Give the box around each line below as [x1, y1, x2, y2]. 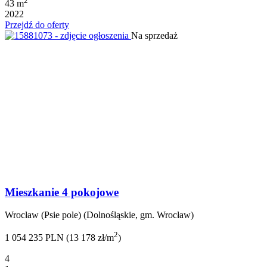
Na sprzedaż [131, 30, 178, 41]
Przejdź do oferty [5, 19, 69, 30]
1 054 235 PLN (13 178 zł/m [5, 232, 114, 243]
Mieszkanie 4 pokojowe [5, 185, 119, 198]
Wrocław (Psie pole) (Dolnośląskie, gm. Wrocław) [5, 210, 194, 221]
